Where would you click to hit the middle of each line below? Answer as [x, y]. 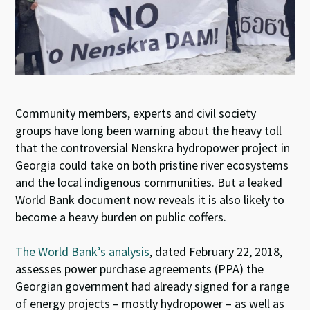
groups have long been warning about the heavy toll [149, 130]
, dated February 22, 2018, [216, 251]
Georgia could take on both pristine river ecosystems [152, 165]
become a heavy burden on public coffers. [121, 217]
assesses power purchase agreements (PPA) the [140, 268]
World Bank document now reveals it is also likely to [150, 199]
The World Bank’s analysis [83, 251]
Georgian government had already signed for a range [153, 286]
